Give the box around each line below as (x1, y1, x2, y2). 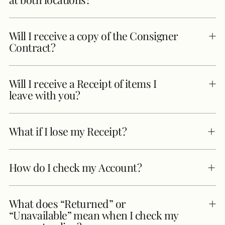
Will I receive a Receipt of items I (9, 76, 157, 90)
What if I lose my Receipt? (9, 124, 127, 138)
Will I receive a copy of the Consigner (9, 29, 178, 43)
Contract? (9, 40, 56, 54)
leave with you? (9, 88, 80, 102)
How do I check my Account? (9, 160, 142, 174)
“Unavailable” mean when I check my (9, 208, 179, 222)
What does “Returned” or (9, 196, 126, 210)
